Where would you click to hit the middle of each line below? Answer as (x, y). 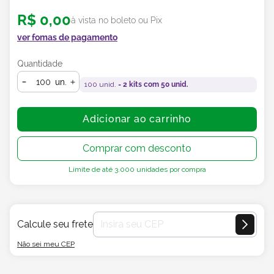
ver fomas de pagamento (67, 37)
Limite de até (91, 169)
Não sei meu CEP (46, 244)
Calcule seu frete (55, 224)
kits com (144, 84)
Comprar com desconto (137, 148)
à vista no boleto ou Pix (117, 20)
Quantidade (40, 64)
